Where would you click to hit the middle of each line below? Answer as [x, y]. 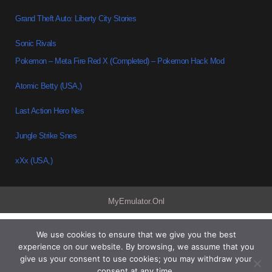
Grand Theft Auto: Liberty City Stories [76, 19]
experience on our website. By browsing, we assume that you [136, 246]
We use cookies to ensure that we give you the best [136, 234]
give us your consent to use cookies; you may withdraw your [136, 259]
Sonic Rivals [36, 44]
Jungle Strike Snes [46, 136]
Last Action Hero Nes [50, 111]
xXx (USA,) [34, 161]
